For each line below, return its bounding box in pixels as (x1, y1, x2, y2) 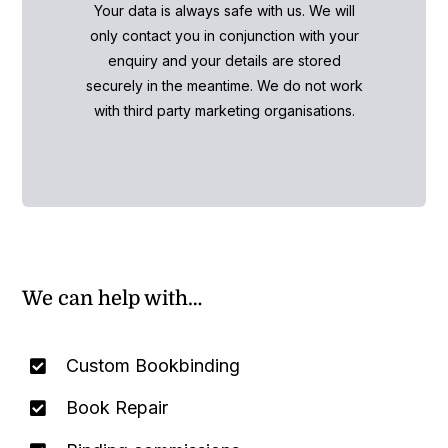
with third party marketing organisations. (93, 101, 355, 119)
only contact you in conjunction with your (89, 26, 359, 44)
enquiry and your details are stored (107, 51, 341, 69)
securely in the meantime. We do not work (85, 76, 363, 94)
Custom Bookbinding (65, 354, 240, 376)
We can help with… (22, 286, 203, 310)
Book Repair (65, 397, 168, 419)
